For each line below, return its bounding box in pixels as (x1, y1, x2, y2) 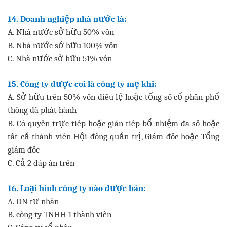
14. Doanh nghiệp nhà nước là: (8, 13, 127, 24)
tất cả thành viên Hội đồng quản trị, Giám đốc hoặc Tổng (8, 131, 219, 141)
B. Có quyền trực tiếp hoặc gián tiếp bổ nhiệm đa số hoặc (8, 118, 219, 128)
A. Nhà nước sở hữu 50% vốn (8, 26, 114, 37)
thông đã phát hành (8, 104, 77, 115)
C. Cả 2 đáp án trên (8, 157, 74, 168)
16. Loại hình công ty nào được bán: (8, 182, 146, 193)
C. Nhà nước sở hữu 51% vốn (8, 53, 112, 63)
